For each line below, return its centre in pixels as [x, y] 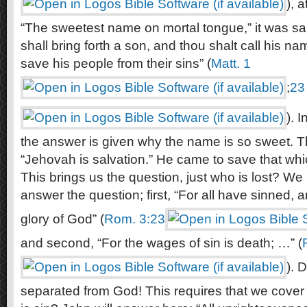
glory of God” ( [62, 219]
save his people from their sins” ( [116, 63]
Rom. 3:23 [135, 219]
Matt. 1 [231, 63]
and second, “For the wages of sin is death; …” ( [161, 243]
